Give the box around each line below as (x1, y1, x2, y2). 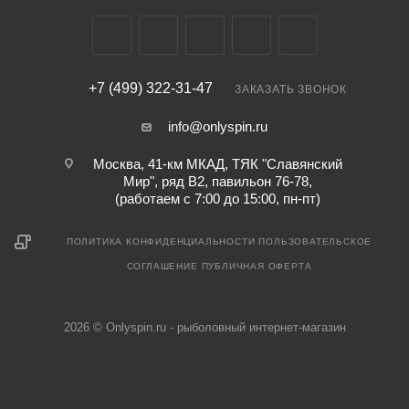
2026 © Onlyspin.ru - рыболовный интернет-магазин (63, 320, 346, 334)
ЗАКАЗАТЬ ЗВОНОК (235, 83, 347, 96)
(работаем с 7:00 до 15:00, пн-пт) (115, 191, 320, 206)
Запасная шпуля (32, 16, 119, 29)
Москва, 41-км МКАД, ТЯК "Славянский (93, 156, 342, 172)
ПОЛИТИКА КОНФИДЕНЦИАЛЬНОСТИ (66, 236, 256, 246)
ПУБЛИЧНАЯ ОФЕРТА (201, 261, 312, 271)
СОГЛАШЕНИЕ (126, 261, 198, 271)
